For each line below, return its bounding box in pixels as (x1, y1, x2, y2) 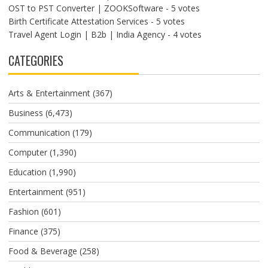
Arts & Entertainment (8, 87, 90, 99)
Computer (8, 147, 47, 158)
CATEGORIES (8, 51, 63, 69)
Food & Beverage (8, 245, 77, 257)
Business (8, 107, 43, 118)
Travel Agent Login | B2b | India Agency (8, 29, 165, 40)
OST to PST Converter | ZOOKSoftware (8, 2, 163, 14)
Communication (8, 127, 70, 138)
